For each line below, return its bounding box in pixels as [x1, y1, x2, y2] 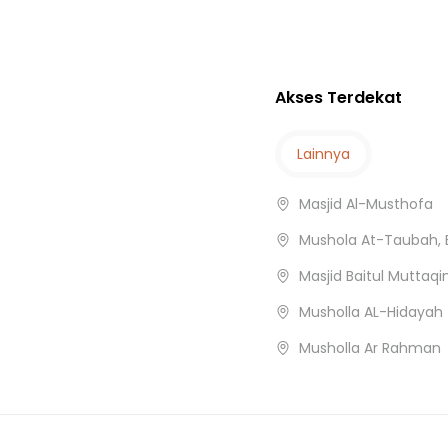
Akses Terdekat [274, 86, 402, 110]
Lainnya [296, 144, 350, 165]
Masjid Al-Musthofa [298, 194, 433, 215]
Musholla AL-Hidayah [298, 302, 443, 323]
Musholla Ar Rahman [298, 338, 441, 359]
